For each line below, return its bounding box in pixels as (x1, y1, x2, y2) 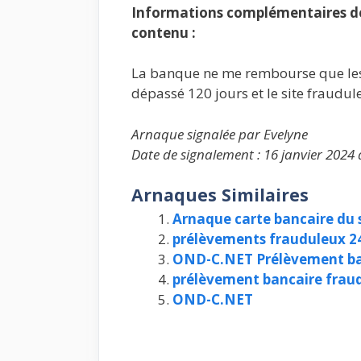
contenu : (131, 23, 196, 42)
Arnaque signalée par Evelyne (131, 124, 308, 143)
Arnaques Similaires (131, 183, 309, 206)
